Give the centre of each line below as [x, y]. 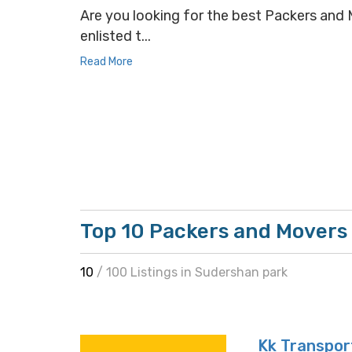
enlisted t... [115, 36]
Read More [106, 62]
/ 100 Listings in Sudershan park [192, 272]
